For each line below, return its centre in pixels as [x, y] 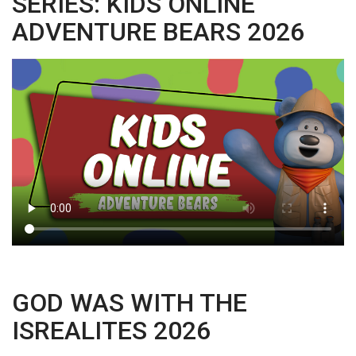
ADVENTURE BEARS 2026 [158, 32]
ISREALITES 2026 [111, 330]
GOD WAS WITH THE [130, 302]
